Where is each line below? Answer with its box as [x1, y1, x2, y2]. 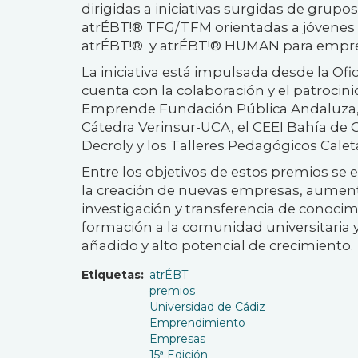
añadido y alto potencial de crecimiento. [82, 237, 353, 253]
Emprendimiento [149, 315, 245, 330]
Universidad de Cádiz [149, 299, 265, 314]
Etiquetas [82, 267, 141, 282]
